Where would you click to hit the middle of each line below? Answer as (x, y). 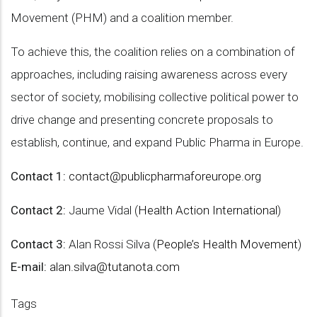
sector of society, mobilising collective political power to (155, 97)
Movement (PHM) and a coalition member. (122, 18)
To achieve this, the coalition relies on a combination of (153, 52)
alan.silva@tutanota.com (115, 267)
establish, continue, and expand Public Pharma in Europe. (157, 142)
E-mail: (29, 267)
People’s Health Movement (227, 244)
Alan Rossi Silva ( (111, 244)
